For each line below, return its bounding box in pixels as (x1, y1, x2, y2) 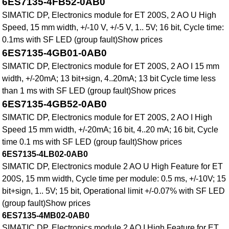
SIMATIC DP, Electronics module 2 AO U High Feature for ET (2, 162, 223, 171)
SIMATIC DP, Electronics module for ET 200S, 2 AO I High (2, 113, 213, 122)
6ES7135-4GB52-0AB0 (2, 99, 107, 110)
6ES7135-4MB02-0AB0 (2, 211, 90, 220)
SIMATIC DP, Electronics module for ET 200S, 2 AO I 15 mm (2, 62, 220, 71)
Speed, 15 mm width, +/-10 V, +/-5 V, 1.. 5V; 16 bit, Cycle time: (2, 23, 224, 32)
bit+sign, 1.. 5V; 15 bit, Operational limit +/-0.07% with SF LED (2, 187, 225, 196)
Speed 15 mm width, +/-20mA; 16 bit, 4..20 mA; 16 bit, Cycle (2, 125, 219, 134)
